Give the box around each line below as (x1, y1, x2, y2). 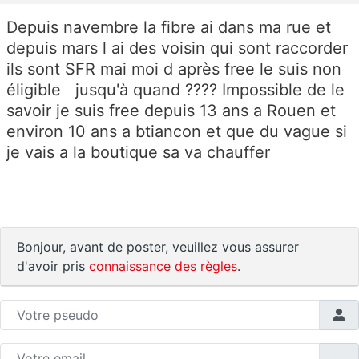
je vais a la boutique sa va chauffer (6, 143, 275, 163)
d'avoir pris (17, 258, 89, 275)
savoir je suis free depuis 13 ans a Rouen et (6, 101, 336, 121)
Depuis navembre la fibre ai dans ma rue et (6, 18, 331, 38)
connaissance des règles (89, 258, 237, 275)
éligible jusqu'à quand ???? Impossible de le (6, 80, 345, 100)
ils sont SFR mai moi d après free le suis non (6, 59, 341, 79)
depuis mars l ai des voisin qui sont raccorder (6, 38, 353, 58)
